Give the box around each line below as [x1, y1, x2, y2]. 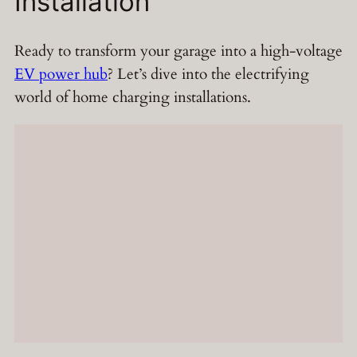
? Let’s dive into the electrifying [108, 63, 309, 84]
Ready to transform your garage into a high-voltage [14, 40, 343, 61]
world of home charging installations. [14, 86, 251, 108]
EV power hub [14, 63, 108, 84]
